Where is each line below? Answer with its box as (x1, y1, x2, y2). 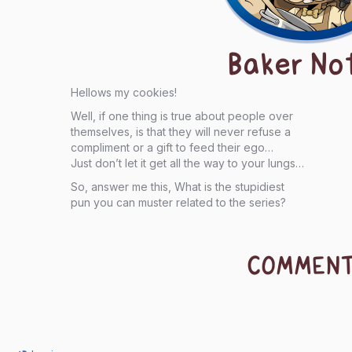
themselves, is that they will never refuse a (70, 125, 291, 138)
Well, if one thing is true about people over (70, 109, 293, 123)
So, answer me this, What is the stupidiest (70, 180, 284, 193)
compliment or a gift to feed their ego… (70, 141, 273, 154)
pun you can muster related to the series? (70, 196, 286, 209)
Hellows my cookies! (70, 86, 177, 99)
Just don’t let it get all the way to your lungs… (70, 156, 304, 170)
